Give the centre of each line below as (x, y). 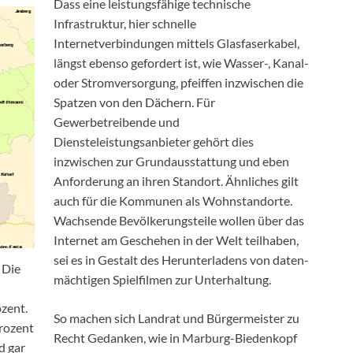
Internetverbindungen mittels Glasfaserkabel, (176, 43)
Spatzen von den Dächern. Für (134, 102)
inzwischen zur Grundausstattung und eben (171, 162)
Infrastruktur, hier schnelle (125, 24)
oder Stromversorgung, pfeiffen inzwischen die (178, 83)
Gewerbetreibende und (117, 122)
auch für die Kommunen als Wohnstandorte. (173, 201)
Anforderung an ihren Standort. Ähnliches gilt (176, 181)
